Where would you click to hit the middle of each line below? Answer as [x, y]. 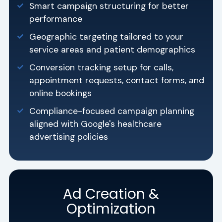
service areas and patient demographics [112, 50]
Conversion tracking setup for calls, [102, 68]
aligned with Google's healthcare [96, 124]
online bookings [61, 93]
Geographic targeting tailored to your [107, 37]
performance [56, 19]
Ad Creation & [111, 194]
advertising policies [69, 137]
